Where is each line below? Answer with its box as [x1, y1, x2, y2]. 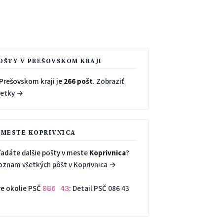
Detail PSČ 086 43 [72, 183, 129, 194]
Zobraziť [96, 75, 124, 87]
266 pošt [63, 75, 93, 87]
